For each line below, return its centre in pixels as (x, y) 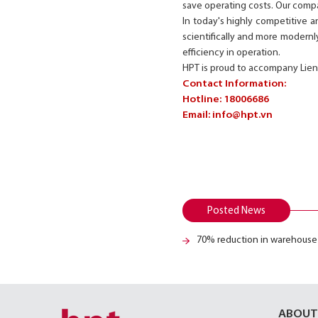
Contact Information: (234, 84)
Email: (197, 115)
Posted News (236, 211)
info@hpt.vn (242, 115)
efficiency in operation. (231, 53)
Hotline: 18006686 (226, 100)
